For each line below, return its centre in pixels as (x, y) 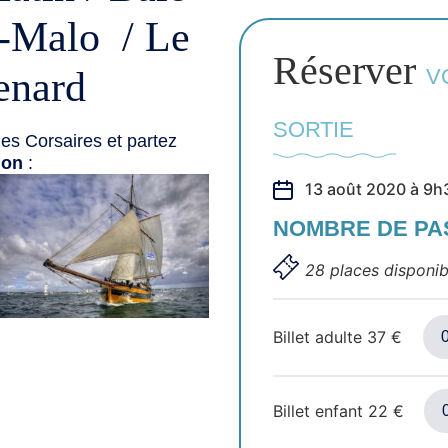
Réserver (349, 71)
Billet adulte (320, 336)
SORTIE (313, 130)
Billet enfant (320, 410)
